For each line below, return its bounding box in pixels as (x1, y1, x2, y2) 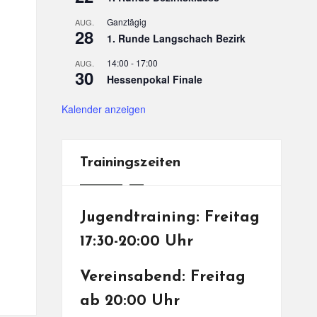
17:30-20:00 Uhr (80, 234, 193, 249)
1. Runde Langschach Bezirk (107, 31, 246, 45)
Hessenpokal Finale (107, 72, 202, 86)
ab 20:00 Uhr (80, 294, 180, 309)
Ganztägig (107, 16, 146, 28)
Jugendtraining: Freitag (80, 210, 260, 225)
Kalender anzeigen (62, 102, 146, 116)
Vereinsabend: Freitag (80, 270, 246, 284)
